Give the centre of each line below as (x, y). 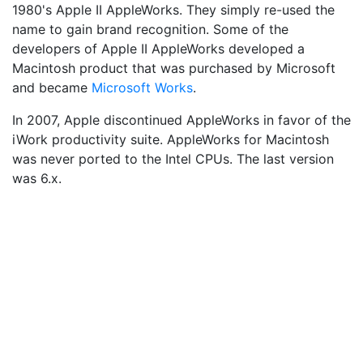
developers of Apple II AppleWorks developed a (158, 49)
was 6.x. (37, 178)
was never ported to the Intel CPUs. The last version (173, 159)
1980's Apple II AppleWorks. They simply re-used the (173, 10)
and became (52, 88)
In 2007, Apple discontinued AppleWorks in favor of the (181, 120)
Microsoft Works (142, 88)
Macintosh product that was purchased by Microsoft (174, 68)
